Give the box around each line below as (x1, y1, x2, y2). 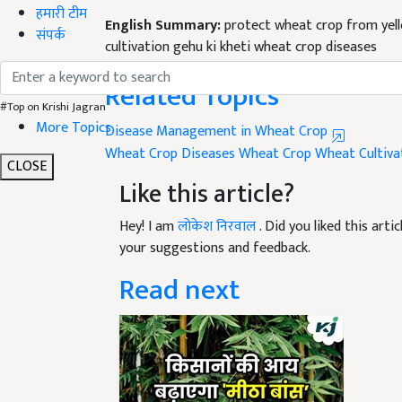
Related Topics (105, 51, 279, 100)
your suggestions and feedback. (119, 214, 310, 240)
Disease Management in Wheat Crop (105, 98, 331, 123)
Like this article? (119, 152, 294, 195)
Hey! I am (119, 193, 178, 218)
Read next (119, 245, 240, 293)
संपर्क (36, 22, 66, 48)
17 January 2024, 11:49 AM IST (196, 35, 372, 60)
